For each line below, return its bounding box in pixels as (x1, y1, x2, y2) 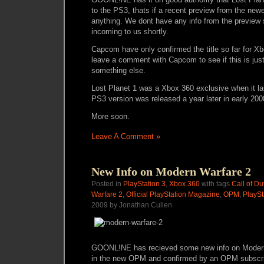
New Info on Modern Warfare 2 (91, 165, 251, 178)
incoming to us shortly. (91, 27, 169, 36)
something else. (91, 66, 146, 75)
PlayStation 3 (123, 180, 166, 188)
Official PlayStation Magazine (126, 190, 220, 199)
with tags (200, 180, 232, 188)
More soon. (91, 112, 130, 121)
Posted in (91, 180, 123, 188)
